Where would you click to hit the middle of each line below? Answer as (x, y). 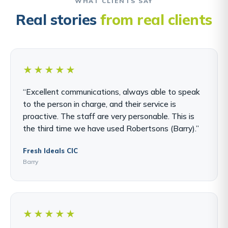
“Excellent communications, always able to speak (111, 92)
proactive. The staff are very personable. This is (109, 116)
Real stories (58, 20)
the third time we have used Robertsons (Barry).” (111, 129)
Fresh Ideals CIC (50, 151)
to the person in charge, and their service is (99, 104)
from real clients (156, 20)
